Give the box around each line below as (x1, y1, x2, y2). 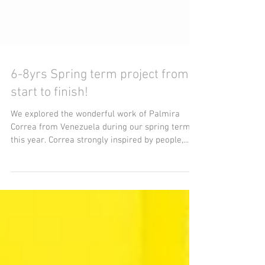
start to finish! (11, 117, 88, 132)
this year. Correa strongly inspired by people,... (11, 167, 189, 177)
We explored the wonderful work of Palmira (11, 141, 180, 151)
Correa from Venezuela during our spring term (11, 154, 190, 164)
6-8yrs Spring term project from (11, 99, 189, 115)
